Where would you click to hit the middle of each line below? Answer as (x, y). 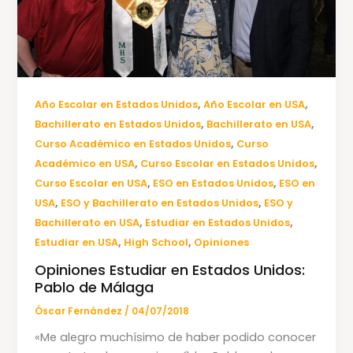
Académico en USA (85, 164)
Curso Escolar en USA (91, 184)
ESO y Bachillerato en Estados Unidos (160, 203)
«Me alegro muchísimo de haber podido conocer (176, 337)
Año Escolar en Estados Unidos (117, 105)
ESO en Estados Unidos (214, 184)
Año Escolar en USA (255, 105)
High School (156, 243)
